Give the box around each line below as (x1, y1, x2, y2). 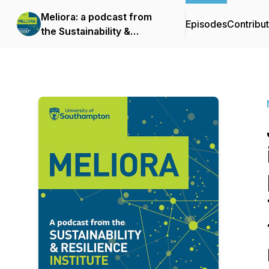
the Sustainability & (41, 25, 130, 37)
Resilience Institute (41, 40, 131, 52)
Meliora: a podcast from (41, 11, 152, 23)
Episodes (186, 18, 227, 30)
